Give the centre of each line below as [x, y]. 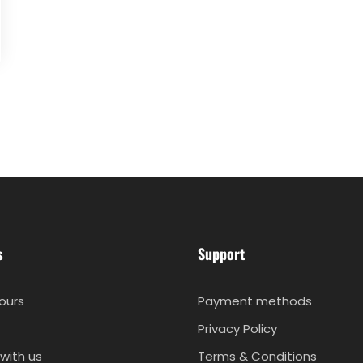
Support [221, 254]
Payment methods [255, 301]
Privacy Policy [237, 329]
